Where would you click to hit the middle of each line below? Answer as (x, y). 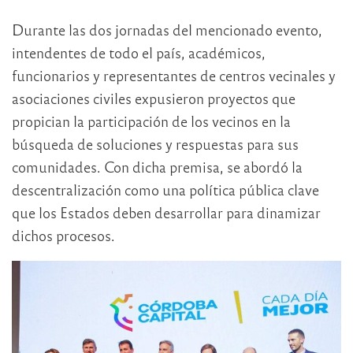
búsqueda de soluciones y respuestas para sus (155, 144)
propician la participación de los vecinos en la (151, 121)
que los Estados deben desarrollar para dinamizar (166, 213)
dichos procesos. (63, 236)
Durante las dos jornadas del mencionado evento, (167, 30)
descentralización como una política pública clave (165, 190)
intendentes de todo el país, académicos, (139, 53)
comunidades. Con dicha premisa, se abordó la (157, 167)
